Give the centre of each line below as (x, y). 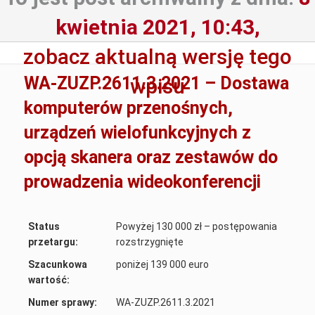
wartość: (49, 279)
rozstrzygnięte (150, 242)
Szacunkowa (58, 264)
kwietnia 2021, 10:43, (157, 27)
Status (44, 226)
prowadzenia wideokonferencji (143, 181)
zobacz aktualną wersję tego (157, 56)
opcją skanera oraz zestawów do (151, 157)
